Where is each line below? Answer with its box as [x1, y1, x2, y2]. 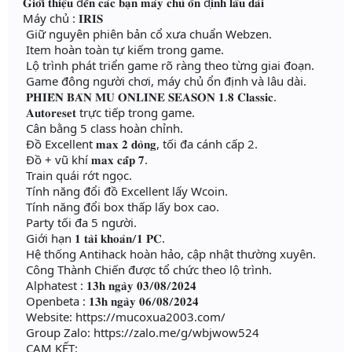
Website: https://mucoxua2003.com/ [20, 309, 225, 325]
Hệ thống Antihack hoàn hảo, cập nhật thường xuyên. [20, 246, 316, 262]
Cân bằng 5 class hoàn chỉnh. [20, 120, 183, 137]
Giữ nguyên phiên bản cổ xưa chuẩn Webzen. [20, 26, 272, 42]
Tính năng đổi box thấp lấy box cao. [20, 199, 219, 215]
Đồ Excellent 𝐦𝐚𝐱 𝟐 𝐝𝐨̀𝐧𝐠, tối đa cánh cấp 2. [20, 136, 258, 152]
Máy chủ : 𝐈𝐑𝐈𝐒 [20, 10, 103, 27]
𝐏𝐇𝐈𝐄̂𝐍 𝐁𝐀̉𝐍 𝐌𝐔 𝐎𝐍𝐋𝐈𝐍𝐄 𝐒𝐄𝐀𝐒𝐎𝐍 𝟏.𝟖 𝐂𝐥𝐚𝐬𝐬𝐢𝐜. [20, 89, 277, 105]
